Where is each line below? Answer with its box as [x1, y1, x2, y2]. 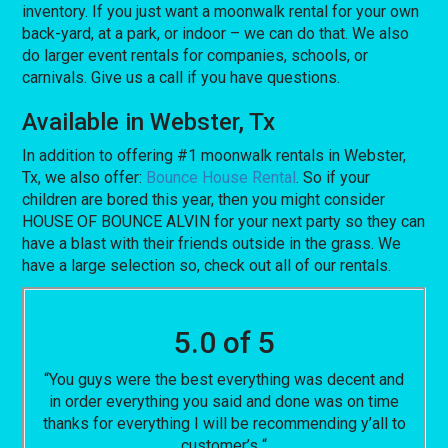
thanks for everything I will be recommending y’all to [42, 413, 406, 433]
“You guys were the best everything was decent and [44, 369, 404, 389]
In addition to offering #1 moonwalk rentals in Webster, [22, 145, 407, 165]
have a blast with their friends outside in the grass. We [22, 233, 402, 253]
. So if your [296, 167, 371, 187]
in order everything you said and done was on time [49, 391, 399, 411]
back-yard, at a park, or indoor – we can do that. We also [22, 23, 410, 43]
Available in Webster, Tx [22, 107, 276, 136]
